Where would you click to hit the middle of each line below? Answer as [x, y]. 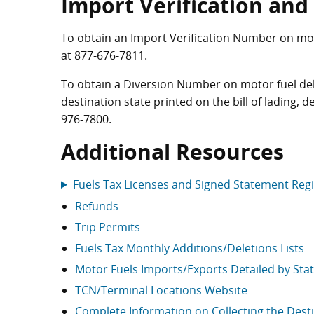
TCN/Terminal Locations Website [161, 290]
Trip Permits [108, 227]
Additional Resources [172, 152]
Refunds [97, 206]
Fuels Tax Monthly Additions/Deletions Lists [190, 248]
